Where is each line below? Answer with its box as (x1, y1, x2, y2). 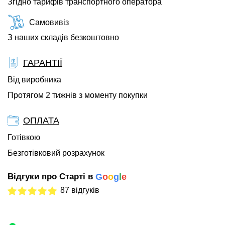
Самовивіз (29, 18, 69, 27)
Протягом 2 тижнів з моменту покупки (8, 91, 148, 99)
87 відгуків (60, 186, 99, 194)
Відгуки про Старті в (8, 172, 93, 181)
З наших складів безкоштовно (8, 33, 119, 42)
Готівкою (8, 133, 40, 142)
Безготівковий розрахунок (8, 149, 104, 157)
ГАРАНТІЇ (23, 57, 62, 68)
